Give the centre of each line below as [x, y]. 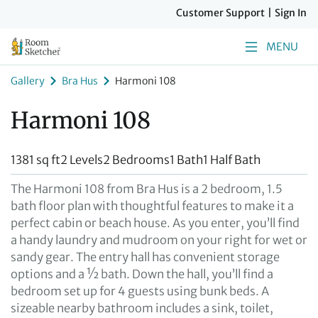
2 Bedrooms [136, 160]
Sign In [291, 13]
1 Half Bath [232, 160]
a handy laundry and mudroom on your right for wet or [159, 240]
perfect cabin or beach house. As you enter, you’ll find [155, 223]
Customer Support [220, 13]
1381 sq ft [35, 160]
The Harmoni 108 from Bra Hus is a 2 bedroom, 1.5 [147, 189]
